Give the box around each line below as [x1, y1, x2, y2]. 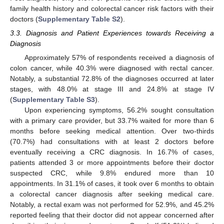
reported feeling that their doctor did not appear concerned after [10, 211, 214, 219]
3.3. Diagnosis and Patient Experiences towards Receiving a [10, 29, 214, 37]
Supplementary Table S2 [38, 14, 120, 23]
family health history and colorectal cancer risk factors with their [10, 4, 214, 12]
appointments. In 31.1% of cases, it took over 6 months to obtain [10, 179, 214, 188]
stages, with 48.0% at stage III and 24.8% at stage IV [10, 85, 214, 93]
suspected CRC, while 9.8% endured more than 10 [10, 169, 214, 177]
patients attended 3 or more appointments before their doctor [10, 158, 214, 167]
